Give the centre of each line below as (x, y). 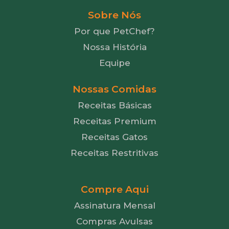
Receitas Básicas (114, 106)
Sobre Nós (114, 15)
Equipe (114, 63)
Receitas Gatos (114, 137)
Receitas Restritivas (114, 153)
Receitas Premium (114, 121)
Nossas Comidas (114, 89)
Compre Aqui (114, 190)
